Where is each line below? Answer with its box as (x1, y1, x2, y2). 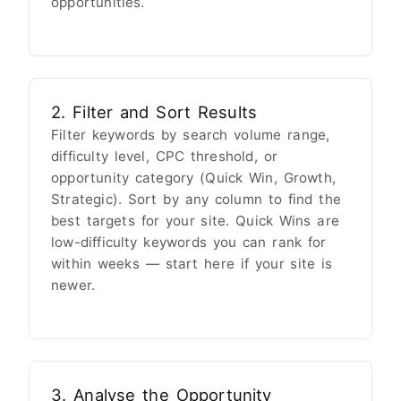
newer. (51, 277, 96, 294)
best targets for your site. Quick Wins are (51, 212, 339, 230)
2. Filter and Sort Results (51, 102, 258, 123)
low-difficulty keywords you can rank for (51, 234, 327, 252)
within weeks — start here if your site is (51, 255, 333, 273)
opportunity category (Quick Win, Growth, (51, 169, 336, 187)
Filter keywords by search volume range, (51, 126, 330, 144)
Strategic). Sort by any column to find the (51, 191, 341, 209)
